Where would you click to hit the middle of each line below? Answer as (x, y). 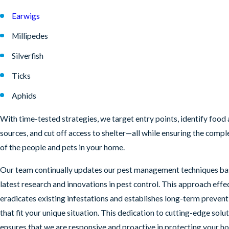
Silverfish (28, 56)
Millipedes (30, 36)
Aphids (24, 95)
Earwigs (26, 16)
